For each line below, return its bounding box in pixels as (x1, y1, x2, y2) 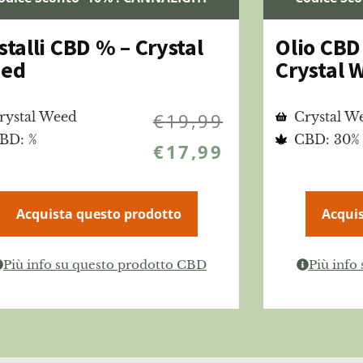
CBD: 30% (293, 131, 360, 148)
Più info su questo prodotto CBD (2, 257, 207, 273)
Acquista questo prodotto (15, 205, 181, 224)
